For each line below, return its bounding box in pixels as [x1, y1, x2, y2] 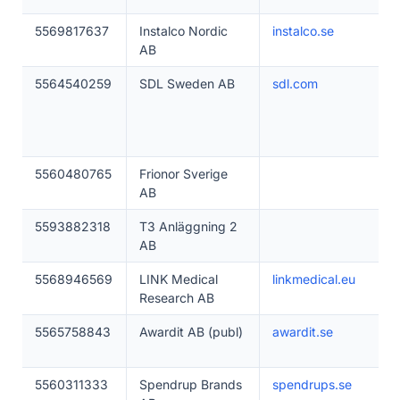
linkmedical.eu [271, 271, 355, 287]
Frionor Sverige [138, 166, 228, 181]
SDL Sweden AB [138, 76, 235, 91]
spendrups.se [271, 377, 352, 392]
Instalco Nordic [138, 23, 228, 38]
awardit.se [271, 324, 333, 339]
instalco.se [271, 23, 334, 38]
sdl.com [271, 76, 318, 91]
